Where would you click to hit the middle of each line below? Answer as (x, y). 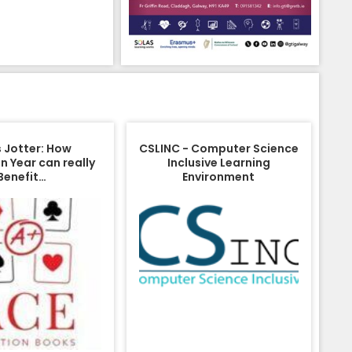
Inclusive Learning (218, 162)
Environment (219, 176)
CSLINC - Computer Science (218, 148)
